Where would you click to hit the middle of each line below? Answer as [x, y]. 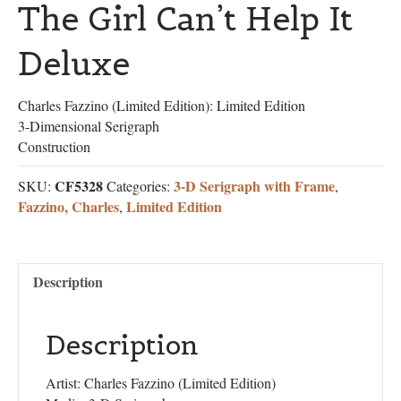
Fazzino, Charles [68, 206]
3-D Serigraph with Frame [254, 186]
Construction [54, 146]
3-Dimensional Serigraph [89, 126]
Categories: [140, 186]
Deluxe [74, 64]
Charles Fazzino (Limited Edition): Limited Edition [162, 105]
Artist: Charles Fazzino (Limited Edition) [161, 383]
